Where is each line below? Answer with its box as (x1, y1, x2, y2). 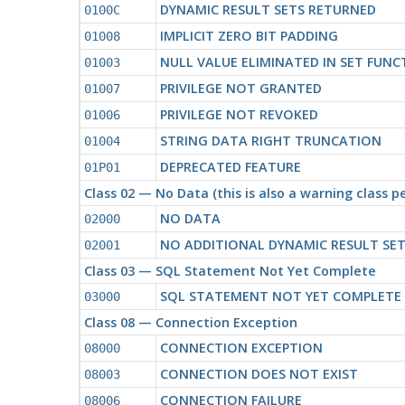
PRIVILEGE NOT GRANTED (159, 79, 322, 97)
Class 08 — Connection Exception (83, 313, 297, 331)
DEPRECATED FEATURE (159, 157, 301, 175)
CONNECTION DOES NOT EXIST (159, 364, 358, 382)
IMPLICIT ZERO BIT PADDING (159, 26, 338, 44)
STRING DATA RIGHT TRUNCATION (159, 131, 381, 149)
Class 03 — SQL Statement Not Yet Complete (83, 261, 376, 279)
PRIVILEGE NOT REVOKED (159, 105, 318, 123)
